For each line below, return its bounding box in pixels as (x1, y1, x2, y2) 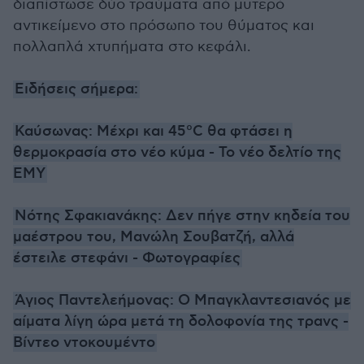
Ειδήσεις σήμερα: (15, 80, 138, 98)
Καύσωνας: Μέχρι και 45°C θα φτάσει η (15, 123, 292, 141)
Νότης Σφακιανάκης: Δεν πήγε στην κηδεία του (15, 207, 350, 225)
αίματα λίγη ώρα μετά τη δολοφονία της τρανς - (13, 313, 349, 331)
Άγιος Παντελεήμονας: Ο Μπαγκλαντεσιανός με (15, 292, 351, 310)
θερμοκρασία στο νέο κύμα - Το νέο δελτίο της (13, 144, 341, 162)
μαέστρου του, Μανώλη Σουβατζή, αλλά (13, 228, 294, 246)
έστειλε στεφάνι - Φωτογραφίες (13, 249, 240, 267)
